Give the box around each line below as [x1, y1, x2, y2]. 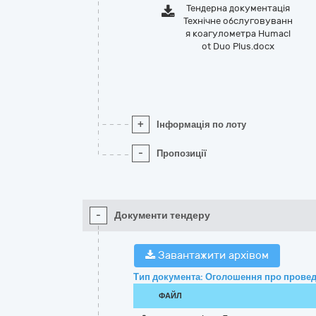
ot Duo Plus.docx [202, 41, 275, 51]
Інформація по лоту [157, 119, 246, 130]
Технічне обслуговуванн [183, 16, 293, 26]
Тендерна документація [186, 3, 291, 13]
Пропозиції [157, 148, 207, 159]
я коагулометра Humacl [186, 28, 291, 39]
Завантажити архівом [155, 249, 269, 262]
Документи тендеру [114, 209, 210, 221]
